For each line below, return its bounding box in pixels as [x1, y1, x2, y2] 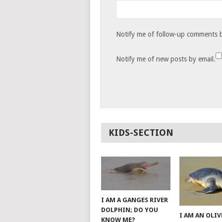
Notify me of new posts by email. [116, 55, 216, 63]
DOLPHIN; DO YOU [101, 206, 158, 214]
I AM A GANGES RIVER [101, 196, 168, 204]
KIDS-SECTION [108, 127, 173, 138]
